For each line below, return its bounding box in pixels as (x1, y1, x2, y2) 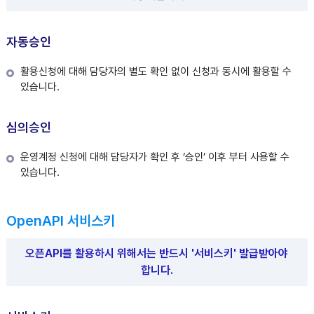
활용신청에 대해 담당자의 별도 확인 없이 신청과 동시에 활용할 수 (20, 65, 292, 78)
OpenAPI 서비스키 (6, 212, 115, 229)
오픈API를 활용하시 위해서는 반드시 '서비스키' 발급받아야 (25, 247, 289, 260)
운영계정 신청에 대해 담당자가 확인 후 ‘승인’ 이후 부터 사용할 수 (20, 151, 289, 163)
